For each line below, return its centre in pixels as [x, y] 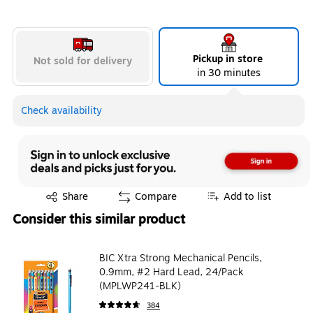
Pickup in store [229, 59]
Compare [156, 196]
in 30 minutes [229, 73]
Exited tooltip [61, 194]
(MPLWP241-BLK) [140, 286]
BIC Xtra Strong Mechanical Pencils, [181, 258]
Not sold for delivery [83, 61]
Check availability [61, 111]
